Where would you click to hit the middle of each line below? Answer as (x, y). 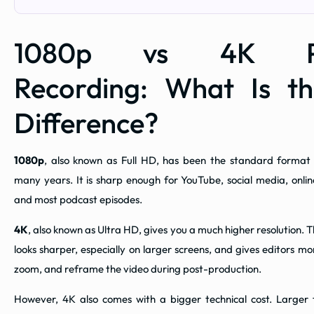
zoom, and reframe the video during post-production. (138, 269)
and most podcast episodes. (78, 200)
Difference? (86, 123)
